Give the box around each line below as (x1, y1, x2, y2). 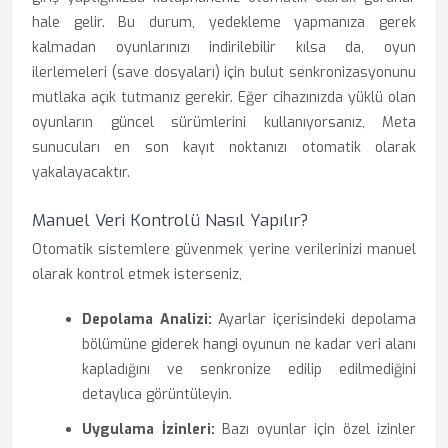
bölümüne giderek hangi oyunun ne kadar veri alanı (82, 335, 416, 354)
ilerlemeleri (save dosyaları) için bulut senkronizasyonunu (32, 63, 416, 82)
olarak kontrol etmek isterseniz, (32, 265, 242, 284)
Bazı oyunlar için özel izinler (214, 420, 416, 439)
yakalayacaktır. (32, 163, 130, 182)
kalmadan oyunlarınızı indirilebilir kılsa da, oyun (32, 38, 416, 57)
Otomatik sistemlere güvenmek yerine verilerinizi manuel (32, 240, 416, 259)
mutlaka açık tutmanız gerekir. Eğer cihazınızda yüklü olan (32, 88, 416, 107)
